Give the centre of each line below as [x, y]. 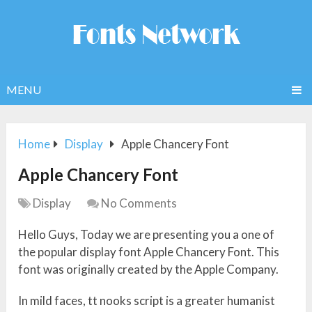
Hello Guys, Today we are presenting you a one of [147, 235]
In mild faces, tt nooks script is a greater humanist [147, 301]
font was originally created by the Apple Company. [149, 270]
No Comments [139, 203]
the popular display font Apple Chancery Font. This [149, 252]
